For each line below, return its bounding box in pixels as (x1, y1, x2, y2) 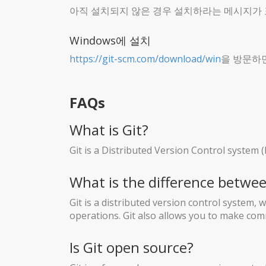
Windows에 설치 (69, 33, 151, 47)
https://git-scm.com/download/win (69, 52, 221, 65)
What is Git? (69, 119, 148, 140)
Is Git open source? (69, 237, 194, 257)
